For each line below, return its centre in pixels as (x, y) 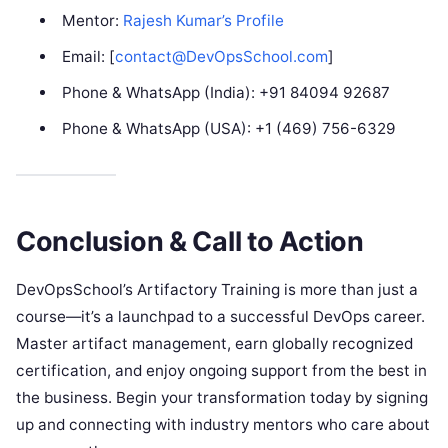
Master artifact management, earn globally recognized (214, 344)
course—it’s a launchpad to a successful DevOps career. (220, 317)
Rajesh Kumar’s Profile (203, 20)
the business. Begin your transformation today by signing (222, 398)
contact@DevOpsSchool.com (221, 56)
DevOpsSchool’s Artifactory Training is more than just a (217, 290)
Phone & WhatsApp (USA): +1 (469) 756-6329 (228, 128)
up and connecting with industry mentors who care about (223, 425)
